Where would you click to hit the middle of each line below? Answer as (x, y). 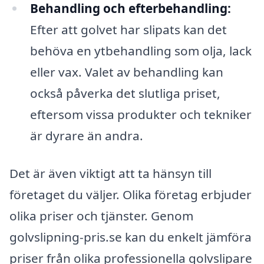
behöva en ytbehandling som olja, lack (141, 51)
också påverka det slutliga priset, (125, 93)
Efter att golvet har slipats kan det (128, 30)
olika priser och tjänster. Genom (101, 215)
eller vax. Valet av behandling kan (126, 72)
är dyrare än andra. (86, 136)
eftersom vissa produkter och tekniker (141, 115)
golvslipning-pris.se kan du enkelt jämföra (131, 237)
